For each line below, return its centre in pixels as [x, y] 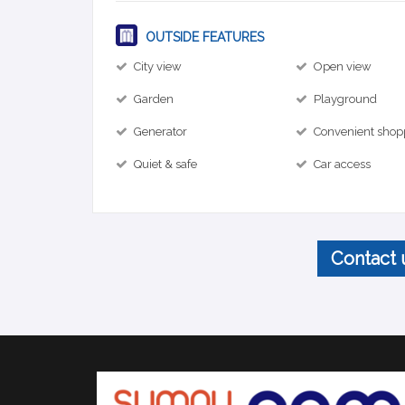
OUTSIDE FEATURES [203, 37]
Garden [154, 99]
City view [158, 66]
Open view [343, 66]
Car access [343, 164]
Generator [160, 132]
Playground [346, 99]
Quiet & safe [165, 164]
